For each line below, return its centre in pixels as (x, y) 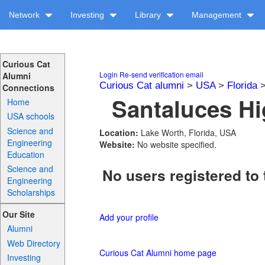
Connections (28, 88)
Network (25, 15)
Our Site (18, 214)
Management (218, 15)
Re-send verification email (161, 74)
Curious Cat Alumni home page (158, 253)
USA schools (31, 116)
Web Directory (34, 243)
